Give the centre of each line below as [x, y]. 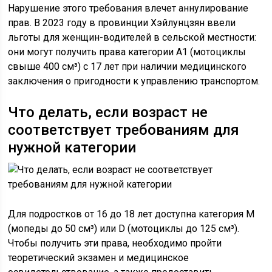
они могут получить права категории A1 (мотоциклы [127, 52]
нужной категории [72, 148]
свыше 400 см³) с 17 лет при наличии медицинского [127, 66]
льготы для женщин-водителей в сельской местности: [132, 37]
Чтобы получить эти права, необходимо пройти [115, 243]
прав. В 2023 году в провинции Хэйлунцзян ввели [122, 23]
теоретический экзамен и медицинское [99, 258]
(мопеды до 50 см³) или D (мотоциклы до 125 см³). [124, 229]
